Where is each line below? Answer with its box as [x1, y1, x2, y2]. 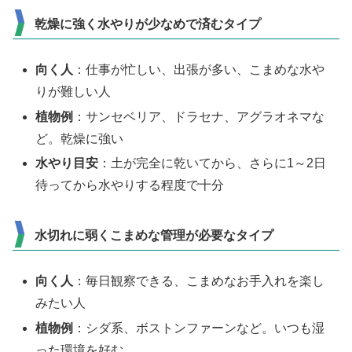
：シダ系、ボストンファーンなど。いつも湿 [73, 321, 325, 335]
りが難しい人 [35, 85, 112, 99]
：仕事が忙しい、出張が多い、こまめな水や [73, 63, 325, 77]
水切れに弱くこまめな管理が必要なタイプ [35, 228, 273, 242]
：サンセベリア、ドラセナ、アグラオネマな [73, 109, 325, 123]
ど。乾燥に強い [35, 131, 124, 145]
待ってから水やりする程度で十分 [35, 178, 225, 192]
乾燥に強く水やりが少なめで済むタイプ [35, 16, 261, 31]
